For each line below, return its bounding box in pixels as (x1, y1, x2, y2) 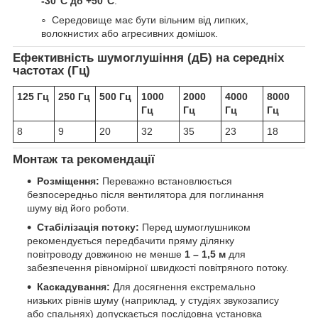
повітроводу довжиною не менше (27, 248, 185, 260)
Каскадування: (37, 280, 110, 292)
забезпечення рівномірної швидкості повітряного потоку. (27, 261, 289, 273)
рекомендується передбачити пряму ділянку (27, 234, 234, 246)
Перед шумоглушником (139, 221, 251, 233)
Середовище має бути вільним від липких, (52, 14, 248, 26)
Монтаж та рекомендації (13, 152, 155, 166)
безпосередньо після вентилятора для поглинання (27, 188, 264, 200)
